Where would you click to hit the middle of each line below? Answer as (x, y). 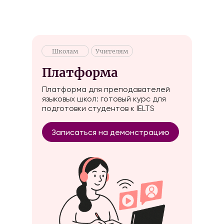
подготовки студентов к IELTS (98, 108)
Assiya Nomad (60, 15)
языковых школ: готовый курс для (104, 99)
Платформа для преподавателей (106, 89)
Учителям (112, 51)
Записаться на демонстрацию (110, 132)
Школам (65, 51)
